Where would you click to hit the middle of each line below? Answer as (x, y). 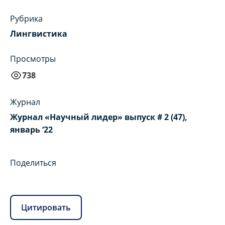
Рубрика (26, 19)
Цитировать (46, 207)
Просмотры (33, 59)
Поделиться (33, 163)
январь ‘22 (31, 130)
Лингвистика (39, 34)
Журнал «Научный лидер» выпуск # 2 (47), (99, 117)
